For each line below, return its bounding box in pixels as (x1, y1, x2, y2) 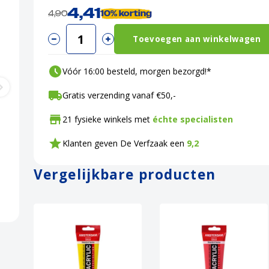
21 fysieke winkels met (62, 113, 153, 125)
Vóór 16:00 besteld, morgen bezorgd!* (62, 65, 211, 77)
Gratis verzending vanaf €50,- (62, 89, 176, 101)
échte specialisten (153, 113, 233, 125)
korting (119, 8, 152, 19)
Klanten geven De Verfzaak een (62, 138, 187, 149)
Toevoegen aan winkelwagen (133, 34, 261, 44)
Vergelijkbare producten (34, 165, 216, 184)
